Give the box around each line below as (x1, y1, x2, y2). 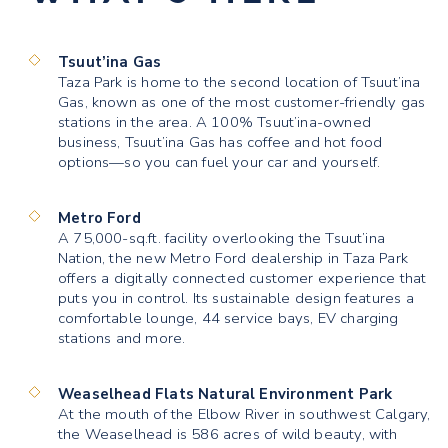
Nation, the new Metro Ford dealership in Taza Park (58, 248, 408, 269)
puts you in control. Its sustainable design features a (58, 288, 414, 309)
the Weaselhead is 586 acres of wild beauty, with (58, 424, 398, 445)
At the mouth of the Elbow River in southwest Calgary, (58, 404, 431, 425)
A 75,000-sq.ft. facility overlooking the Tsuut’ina (58, 228, 385, 249)
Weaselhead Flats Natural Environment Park (58, 384, 393, 405)
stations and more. (58, 328, 186, 349)
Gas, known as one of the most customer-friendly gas (58, 92, 426, 113)
